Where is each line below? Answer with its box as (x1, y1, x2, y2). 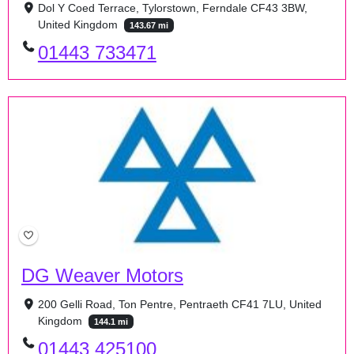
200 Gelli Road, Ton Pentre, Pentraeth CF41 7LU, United (37, 297, 322, 311)
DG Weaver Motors (21, 264, 183, 286)
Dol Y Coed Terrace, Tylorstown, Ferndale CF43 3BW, (37, 2, 307, 15)
